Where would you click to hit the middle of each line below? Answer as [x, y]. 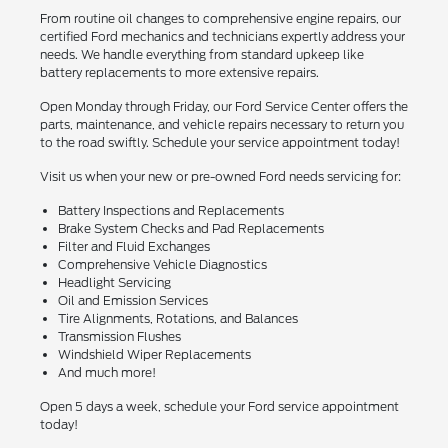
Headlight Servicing [114, 282]
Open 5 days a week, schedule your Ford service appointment [219, 406]
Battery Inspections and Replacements [170, 210]
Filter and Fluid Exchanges [133, 246]
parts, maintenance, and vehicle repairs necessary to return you [221, 124]
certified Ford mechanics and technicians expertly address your [222, 36]
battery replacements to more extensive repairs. [179, 72]
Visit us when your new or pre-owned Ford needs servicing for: [220, 176]
